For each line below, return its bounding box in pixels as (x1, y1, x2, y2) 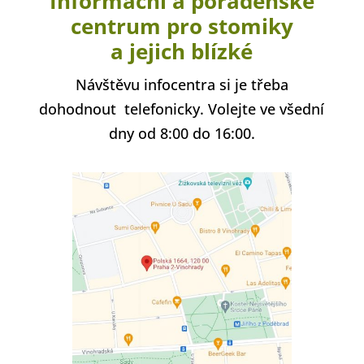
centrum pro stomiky (70, 11, 293, 41)
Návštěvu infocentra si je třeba (75, 74, 288, 94)
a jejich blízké (110, 36, 253, 66)
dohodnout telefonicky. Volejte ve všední (39, 98, 325, 119)
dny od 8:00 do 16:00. (108, 123, 255, 143)
